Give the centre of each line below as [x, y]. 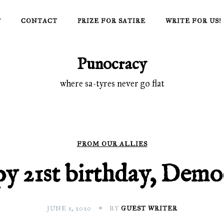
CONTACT [39, 21]
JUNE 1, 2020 [69, 208]
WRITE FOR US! [193, 21]
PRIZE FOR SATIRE [111, 21]
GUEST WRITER [149, 208]
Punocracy [112, 65]
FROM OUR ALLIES [112, 144]
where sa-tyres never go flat [112, 83]
